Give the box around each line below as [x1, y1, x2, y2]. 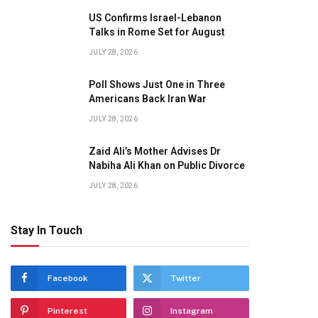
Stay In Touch [11, 224, 82, 237]
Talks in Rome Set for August [89, 26, 225, 38]
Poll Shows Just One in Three [89, 79, 225, 90]
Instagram [170, 306, 213, 316]
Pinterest [48, 306, 87, 316]
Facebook [48, 273, 88, 283]
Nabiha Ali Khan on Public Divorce [89, 160, 245, 171]
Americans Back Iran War [89, 93, 207, 104]
